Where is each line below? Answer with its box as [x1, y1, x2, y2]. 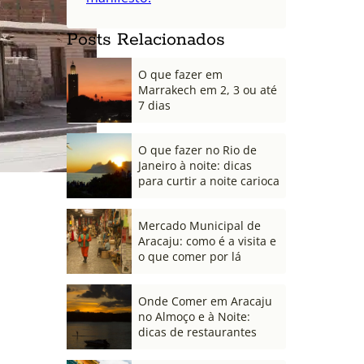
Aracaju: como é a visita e [138, 233, 276, 249]
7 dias [138, 97, 171, 114]
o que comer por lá [138, 249, 241, 265]
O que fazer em [138, 67, 223, 83]
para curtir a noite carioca [138, 173, 279, 189]
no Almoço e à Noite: [138, 309, 250, 325]
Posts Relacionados [67, 28, 225, 51]
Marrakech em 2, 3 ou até [138, 82, 277, 98]
